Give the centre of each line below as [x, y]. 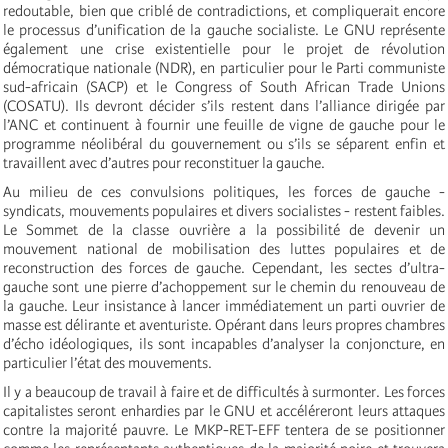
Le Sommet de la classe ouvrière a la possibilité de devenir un [224, 229]
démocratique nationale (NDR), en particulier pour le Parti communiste [224, 67]
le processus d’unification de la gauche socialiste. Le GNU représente [224, 29]
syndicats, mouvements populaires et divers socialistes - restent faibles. [224, 210]
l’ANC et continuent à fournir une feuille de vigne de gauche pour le [224, 124]
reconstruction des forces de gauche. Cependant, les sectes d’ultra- [224, 267]
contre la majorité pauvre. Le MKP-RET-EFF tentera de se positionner [224, 429]
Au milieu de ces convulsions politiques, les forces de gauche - [224, 191]
